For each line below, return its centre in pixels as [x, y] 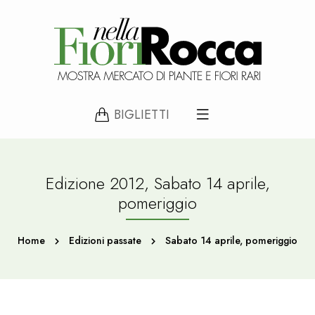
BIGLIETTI [141, 115]
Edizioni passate [105, 240]
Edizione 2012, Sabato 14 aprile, [157, 183]
